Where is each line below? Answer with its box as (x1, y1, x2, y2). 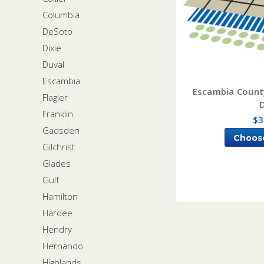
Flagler (42, 91, 68, 103)
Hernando (42, 239, 83, 252)
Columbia (42, 8, 80, 21)
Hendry (42, 223, 72, 235)
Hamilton (42, 190, 78, 202)
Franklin (42, 107, 73, 120)
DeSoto (42, 25, 72, 37)
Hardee (42, 206, 72, 219)
